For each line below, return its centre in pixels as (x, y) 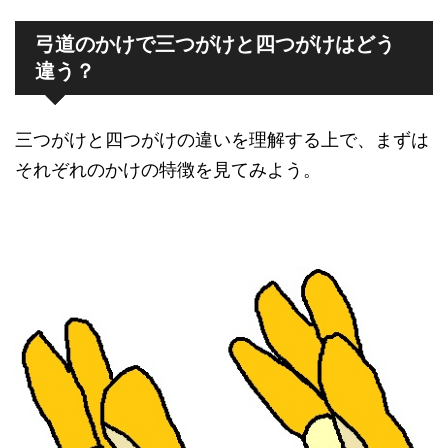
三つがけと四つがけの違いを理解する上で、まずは (222, 140)
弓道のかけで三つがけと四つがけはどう (215, 44)
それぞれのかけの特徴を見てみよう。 (168, 170)
